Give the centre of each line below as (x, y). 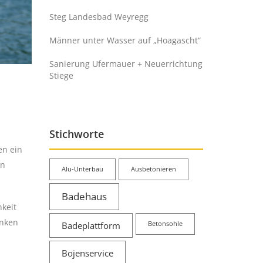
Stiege (61, 75)
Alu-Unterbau (82, 169)
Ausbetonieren (153, 169)
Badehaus (84, 196)
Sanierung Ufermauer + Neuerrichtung (126, 63)
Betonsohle (165, 223)
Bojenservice (87, 253)
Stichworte (76, 134)
